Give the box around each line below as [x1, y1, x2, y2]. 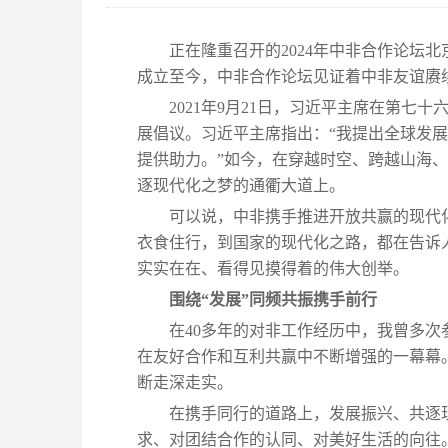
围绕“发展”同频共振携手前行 [169, 291, 377, 308]
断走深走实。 [137, 374, 233, 391]
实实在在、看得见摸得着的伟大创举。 [137, 260, 409, 277]
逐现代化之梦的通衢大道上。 [137, 177, 345, 194]
